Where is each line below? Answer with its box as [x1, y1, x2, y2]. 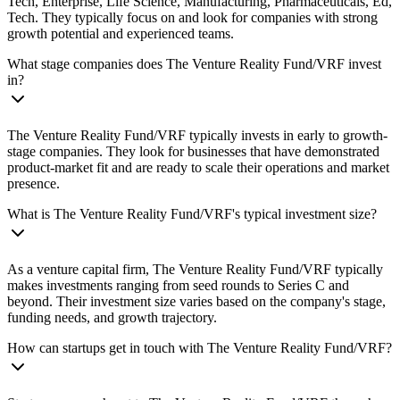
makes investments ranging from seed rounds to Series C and [7, 277, 349, 293]
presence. [7, 175, 60, 191]
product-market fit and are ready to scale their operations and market [7, 159, 389, 175]
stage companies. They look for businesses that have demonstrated [7, 143, 379, 159]
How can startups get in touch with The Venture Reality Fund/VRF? [7, 339, 392, 355]
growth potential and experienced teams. [7, 25, 234, 41]
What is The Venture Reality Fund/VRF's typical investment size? [7, 205, 377, 221]
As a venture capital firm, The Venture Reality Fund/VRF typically [7, 261, 383, 277]
